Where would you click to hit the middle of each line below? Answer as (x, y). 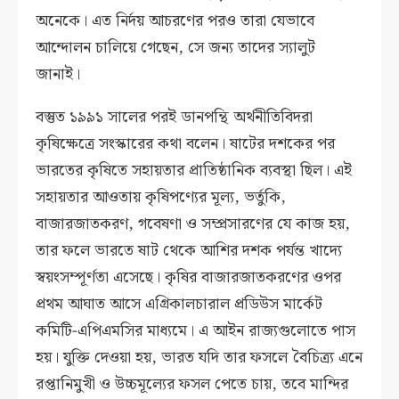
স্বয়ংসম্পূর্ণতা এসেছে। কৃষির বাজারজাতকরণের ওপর (189, 278)
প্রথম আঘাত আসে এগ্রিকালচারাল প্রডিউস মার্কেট (179, 305)
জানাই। (58, 75)
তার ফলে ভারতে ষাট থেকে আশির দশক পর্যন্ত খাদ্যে (189, 251)
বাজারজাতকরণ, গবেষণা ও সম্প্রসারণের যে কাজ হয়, (193, 224)
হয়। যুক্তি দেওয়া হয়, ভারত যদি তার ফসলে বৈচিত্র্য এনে (199, 358)
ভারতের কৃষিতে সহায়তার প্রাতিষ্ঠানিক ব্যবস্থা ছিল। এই (194, 171)
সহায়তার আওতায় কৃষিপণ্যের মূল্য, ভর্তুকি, (161, 198)
